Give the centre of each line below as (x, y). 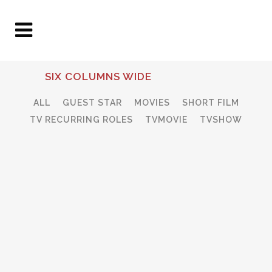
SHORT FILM (210, 103)
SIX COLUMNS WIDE (98, 76)
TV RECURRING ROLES (81, 119)
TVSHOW (221, 119)
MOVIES (152, 103)
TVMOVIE (166, 119)
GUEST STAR (92, 103)
